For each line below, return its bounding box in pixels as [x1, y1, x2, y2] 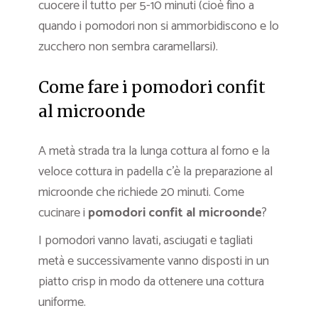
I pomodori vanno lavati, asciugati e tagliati [38, 229, 253, 251]
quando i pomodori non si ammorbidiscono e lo [38, 15, 279, 37]
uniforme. [38, 291, 86, 313]
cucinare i [38, 202, 88, 224]
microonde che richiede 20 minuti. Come [38, 181, 244, 203]
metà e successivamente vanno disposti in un [38, 250, 269, 272]
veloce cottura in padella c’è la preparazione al [38, 160, 273, 182]
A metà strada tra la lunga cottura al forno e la [38, 140, 270, 162]
